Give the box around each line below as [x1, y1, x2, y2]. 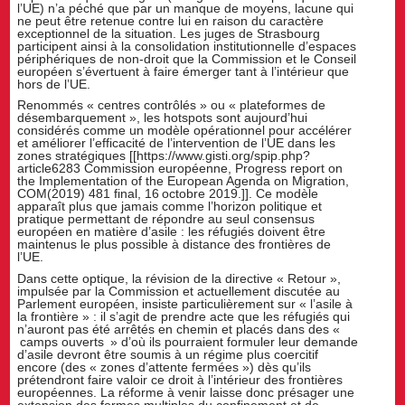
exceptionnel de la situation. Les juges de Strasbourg [17, 25, 321, 41]
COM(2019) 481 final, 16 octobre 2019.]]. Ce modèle [17, 186, 319, 202]
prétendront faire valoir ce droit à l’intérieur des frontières [17, 372, 344, 388]
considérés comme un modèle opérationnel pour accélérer [17, 123, 353, 138]
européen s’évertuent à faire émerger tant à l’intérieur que [17, 63, 350, 79]
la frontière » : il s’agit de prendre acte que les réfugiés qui [17, 309, 351, 325]
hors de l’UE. [17, 76, 91, 91]
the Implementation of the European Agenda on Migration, [17, 174, 350, 189]
